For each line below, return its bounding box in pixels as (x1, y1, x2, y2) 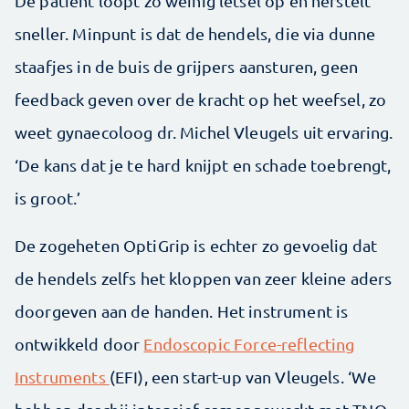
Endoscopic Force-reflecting (143, 334, 355, 354)
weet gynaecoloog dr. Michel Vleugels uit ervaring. (15, 122, 393, 142)
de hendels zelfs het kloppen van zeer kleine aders (15, 268, 393, 288)
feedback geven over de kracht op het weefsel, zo (15, 89, 387, 110)
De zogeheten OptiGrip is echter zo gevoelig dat (15, 236, 378, 256)
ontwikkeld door (15, 334, 144, 354)
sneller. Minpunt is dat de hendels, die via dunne (15, 24, 376, 44)
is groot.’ (15, 188, 81, 208)
